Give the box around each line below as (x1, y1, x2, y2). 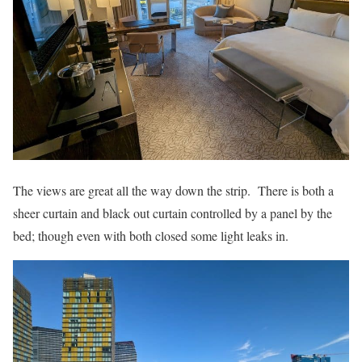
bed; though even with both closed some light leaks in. (13, 226, 288, 244)
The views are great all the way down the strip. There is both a (13, 181, 334, 199)
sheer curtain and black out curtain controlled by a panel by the (13, 204, 332, 221)
